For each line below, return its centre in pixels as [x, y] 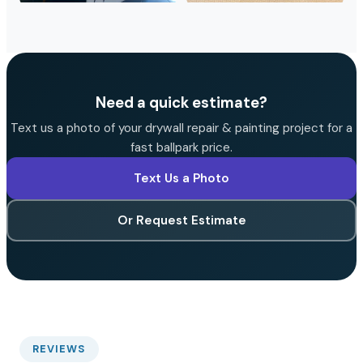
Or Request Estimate [181, 220]
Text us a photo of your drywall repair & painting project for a [181, 128]
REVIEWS [60, 348]
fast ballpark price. [181, 147]
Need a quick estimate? [181, 102]
